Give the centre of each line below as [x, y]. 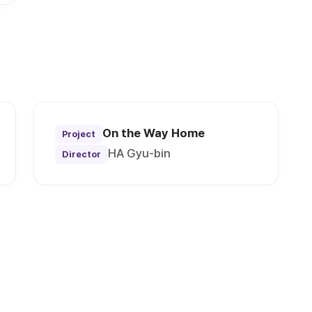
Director [82, 155]
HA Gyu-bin [140, 154]
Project [79, 134]
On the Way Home [154, 133]
